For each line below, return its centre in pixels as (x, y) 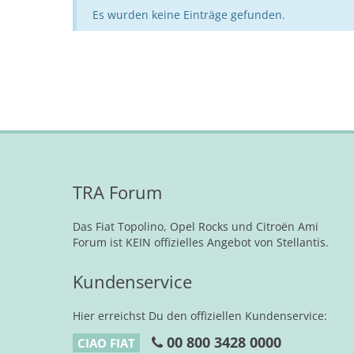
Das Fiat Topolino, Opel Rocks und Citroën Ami (196, 226)
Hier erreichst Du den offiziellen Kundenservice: (200, 316)
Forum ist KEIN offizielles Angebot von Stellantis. (201, 242)
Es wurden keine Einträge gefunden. (189, 15)
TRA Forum (117, 192)
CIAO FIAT (106, 343)
